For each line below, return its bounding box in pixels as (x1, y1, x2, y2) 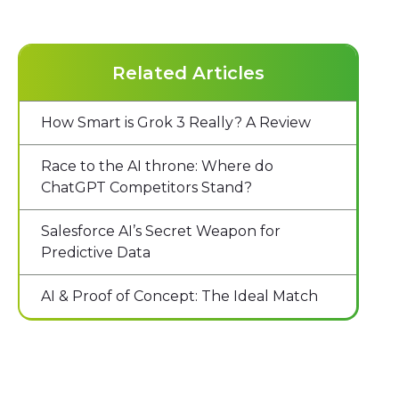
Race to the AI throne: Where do (41, 158, 274, 175)
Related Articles (111, 62, 265, 85)
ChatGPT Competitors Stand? (41, 179, 253, 197)
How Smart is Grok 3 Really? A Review (41, 114, 312, 132)
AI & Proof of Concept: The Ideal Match (41, 288, 319, 305)
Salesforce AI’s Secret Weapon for (41, 223, 281, 240)
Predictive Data (41, 244, 151, 262)
